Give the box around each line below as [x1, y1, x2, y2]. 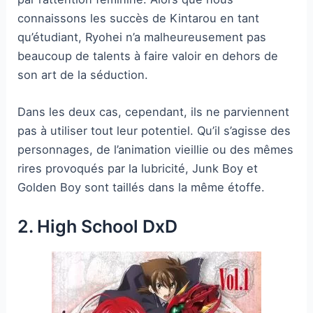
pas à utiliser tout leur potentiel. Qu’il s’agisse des [17, 124, 291, 138]
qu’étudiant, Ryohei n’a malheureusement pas [17, 29, 267, 44]
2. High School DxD [17, 216, 178, 238]
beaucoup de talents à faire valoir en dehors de [17, 48, 279, 63]
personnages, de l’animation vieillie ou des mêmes [17, 143, 294, 157]
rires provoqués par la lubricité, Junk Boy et [17, 161, 259, 176]
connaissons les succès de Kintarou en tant [17, 10, 260, 25]
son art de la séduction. [17, 67, 149, 82]
